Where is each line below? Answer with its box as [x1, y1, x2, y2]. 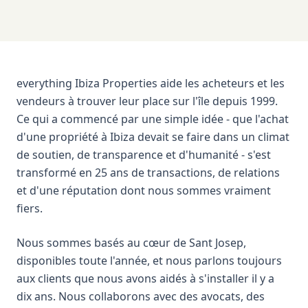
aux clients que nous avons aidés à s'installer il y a [16, 271, 274, 286]
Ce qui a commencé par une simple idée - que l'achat [16, 111, 289, 126]
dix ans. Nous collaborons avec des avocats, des [16, 289, 265, 304]
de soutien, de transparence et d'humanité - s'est [16, 147, 271, 162]
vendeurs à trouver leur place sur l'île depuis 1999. [16, 93, 278, 109]
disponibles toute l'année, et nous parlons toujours [16, 253, 282, 268]
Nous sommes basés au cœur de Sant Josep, [16, 235, 246, 250]
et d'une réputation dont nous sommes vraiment [16, 183, 271, 198]
